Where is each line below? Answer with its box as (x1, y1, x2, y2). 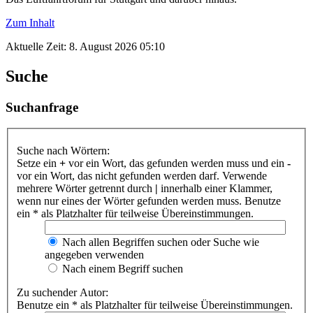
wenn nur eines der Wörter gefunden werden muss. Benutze (17, 195, 281, 208)
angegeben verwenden (45, 249, 144, 261)
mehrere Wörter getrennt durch (17, 182, 155, 195)
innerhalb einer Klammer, (158, 182, 272, 195)
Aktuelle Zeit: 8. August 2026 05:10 (6, 40, 165, 52)
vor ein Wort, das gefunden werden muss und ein (66, 157, 287, 170)
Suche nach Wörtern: (17, 145, 110, 157)
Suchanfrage (6, 99, 78, 115)
